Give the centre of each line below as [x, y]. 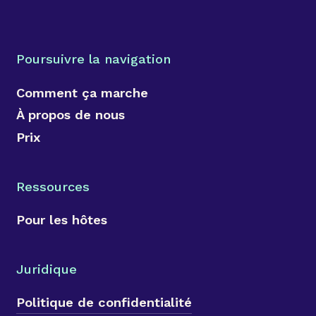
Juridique [46, 269]
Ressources [53, 186]
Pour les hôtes [61, 219]
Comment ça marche [82, 92]
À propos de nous [70, 115]
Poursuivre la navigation [93, 59]
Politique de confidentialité [104, 302]
